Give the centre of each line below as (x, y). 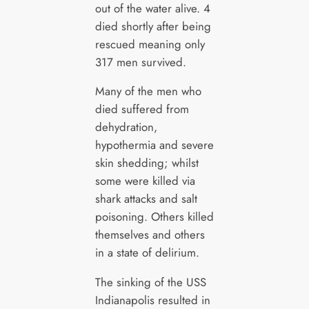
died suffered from (142, 109)
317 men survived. (140, 62)
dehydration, (126, 127)
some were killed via (145, 181)
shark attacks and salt (146, 199)
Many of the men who (148, 91)
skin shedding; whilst (147, 163)
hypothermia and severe (154, 145)
